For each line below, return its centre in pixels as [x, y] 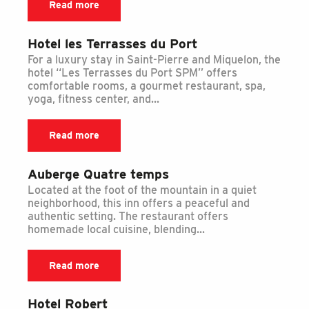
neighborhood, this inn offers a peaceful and [139, 203]
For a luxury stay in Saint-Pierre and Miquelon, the [154, 59]
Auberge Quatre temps [98, 174]
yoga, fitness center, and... [93, 99]
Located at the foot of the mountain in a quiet [142, 190]
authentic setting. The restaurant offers [128, 216]
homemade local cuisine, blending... [116, 229]
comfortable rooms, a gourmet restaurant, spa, [147, 86]
